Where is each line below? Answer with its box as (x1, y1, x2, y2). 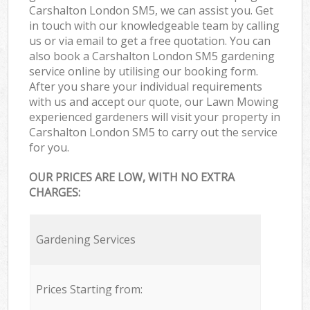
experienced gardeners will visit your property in (29, 109, 281, 125)
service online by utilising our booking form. (29, 63, 259, 79)
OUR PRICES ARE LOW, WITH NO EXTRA (29, 170, 235, 185)
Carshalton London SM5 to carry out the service (29, 124, 278, 140)
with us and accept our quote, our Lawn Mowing (29, 93, 280, 109)
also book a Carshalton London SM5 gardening (29, 48, 275, 64)
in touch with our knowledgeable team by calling (29, 17, 280, 33)
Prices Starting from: (35, 282, 143, 298)
